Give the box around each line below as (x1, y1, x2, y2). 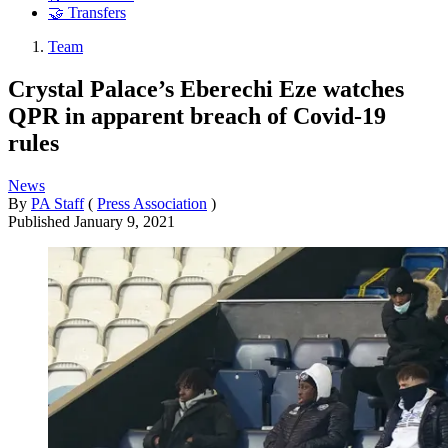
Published (8, 212, 74, 230)
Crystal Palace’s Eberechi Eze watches (8, 75, 404, 102)
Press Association (97, 194, 207, 212)
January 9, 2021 (74, 212, 175, 230)
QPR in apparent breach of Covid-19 (8, 102, 386, 129)
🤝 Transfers (48, 4, 126, 22)
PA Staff (31, 194, 84, 212)
